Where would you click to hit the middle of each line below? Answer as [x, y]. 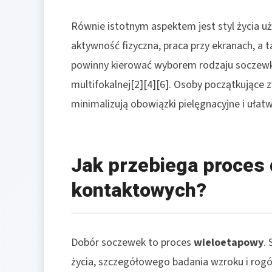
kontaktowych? [139, 190]
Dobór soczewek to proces [132, 242]
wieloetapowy [229, 242]
